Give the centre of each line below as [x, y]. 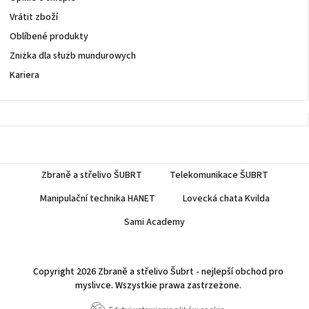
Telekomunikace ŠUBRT [219, 176]
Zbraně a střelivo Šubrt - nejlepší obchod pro [190, 272]
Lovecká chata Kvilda [226, 199]
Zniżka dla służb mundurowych [73, 56]
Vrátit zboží [34, 18]
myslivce [93, 286]
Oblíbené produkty [49, 37]
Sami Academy [154, 222]
